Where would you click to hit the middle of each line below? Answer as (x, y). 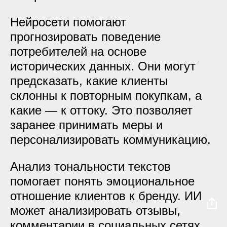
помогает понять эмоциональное (102, 181)
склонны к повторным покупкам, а (106, 96)
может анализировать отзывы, (95, 211)
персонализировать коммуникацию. (110, 140)
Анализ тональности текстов (90, 166)
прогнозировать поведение (85, 37)
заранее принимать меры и (86, 125)
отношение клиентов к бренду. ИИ (106, 196)
